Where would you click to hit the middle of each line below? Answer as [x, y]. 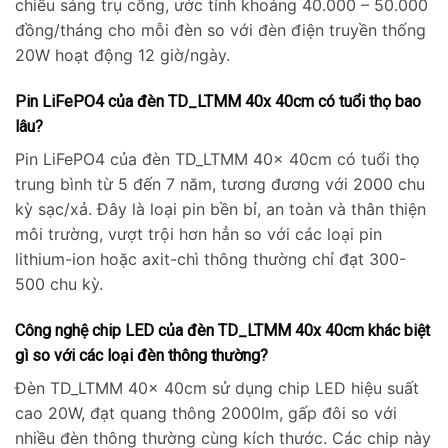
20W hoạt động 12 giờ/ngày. [122, 55]
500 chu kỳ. [59, 284]
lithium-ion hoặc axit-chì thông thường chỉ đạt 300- [210, 259]
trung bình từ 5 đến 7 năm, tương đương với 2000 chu [220, 184]
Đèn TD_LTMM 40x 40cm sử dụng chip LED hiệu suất [217, 388]
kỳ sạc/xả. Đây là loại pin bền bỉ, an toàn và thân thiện [220, 209]
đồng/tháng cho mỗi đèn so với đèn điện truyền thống [220, 30]
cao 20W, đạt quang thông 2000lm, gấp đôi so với [206, 413]
